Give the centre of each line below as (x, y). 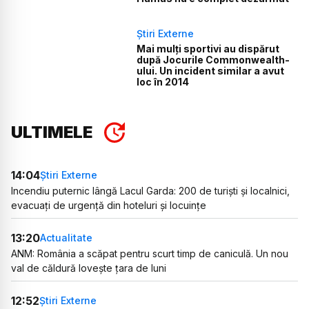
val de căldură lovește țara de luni (89, 268)
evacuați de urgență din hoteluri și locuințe (109, 205)
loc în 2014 (163, 81)
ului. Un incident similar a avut (211, 70)
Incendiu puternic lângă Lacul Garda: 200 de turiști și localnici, (150, 190)
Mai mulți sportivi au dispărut (208, 48)
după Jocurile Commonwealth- (213, 59)
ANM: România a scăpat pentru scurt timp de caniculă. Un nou (150, 253)
